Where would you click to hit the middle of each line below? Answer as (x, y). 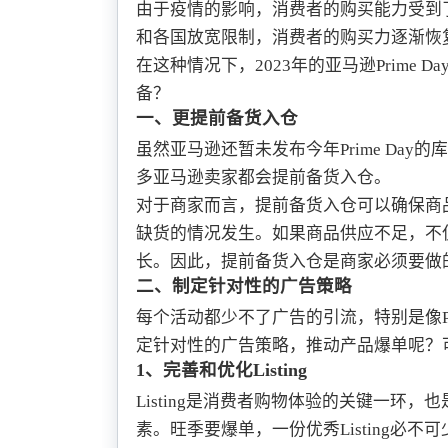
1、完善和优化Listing (221, 370)
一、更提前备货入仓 (216, 118)
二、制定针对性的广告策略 (243, 286)
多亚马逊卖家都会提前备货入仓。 (263, 178)
